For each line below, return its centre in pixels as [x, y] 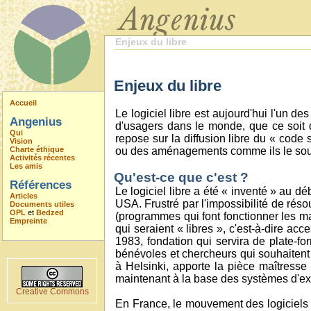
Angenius [36, 121]
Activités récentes [42, 158]
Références [41, 185]
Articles [24, 196]
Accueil [23, 103]
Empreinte [28, 221]
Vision [21, 141]
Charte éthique [37, 149]
